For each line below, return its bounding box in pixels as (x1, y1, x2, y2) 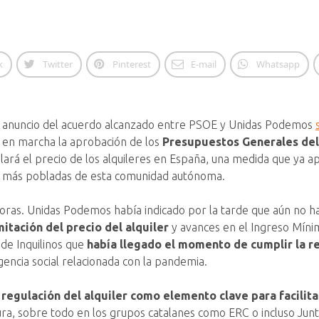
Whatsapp (256, 58, 300, 70)
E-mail (190, 58, 216, 70)
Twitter (42, 58, 73, 70)
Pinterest (112, 58, 151, 70)
